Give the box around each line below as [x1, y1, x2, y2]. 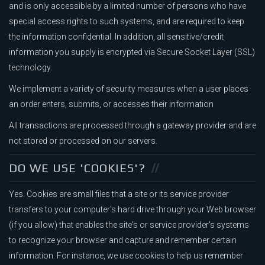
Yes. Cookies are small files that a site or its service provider [9, 189, 229, 199]
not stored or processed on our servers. [9, 136, 157, 146]
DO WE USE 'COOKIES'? [9, 161, 146, 175]
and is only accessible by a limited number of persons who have [9, 1, 246, 11]
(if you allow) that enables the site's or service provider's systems [9, 220, 249, 230]
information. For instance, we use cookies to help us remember [9, 251, 243, 261]
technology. [9, 63, 52, 73]
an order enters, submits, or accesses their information [9, 99, 214, 109]
